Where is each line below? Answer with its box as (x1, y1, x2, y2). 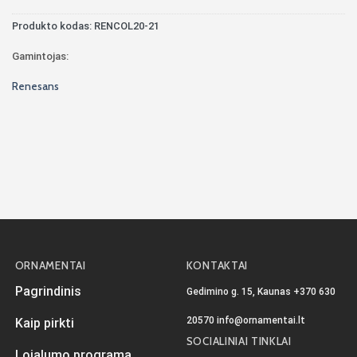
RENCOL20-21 (94, 19, 159, 32)
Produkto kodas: (12, 19, 94, 32)
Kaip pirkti (14, 316, 74, 331)
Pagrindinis (14, 284, 81, 299)
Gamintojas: (12, 49, 69, 62)
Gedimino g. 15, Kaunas (186, 286, 293, 298)
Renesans (12, 79, 59, 92)
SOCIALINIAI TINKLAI (186, 335, 292, 348)
